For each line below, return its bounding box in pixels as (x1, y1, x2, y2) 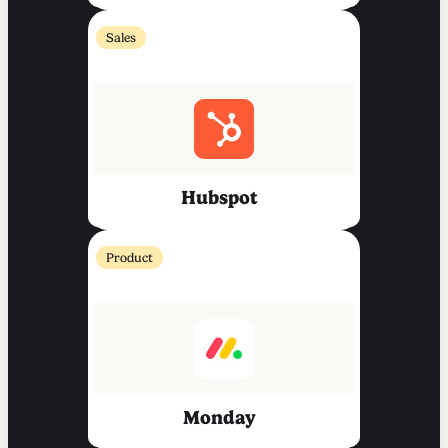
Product (106, 250, 153, 266)
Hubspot (180, 186, 258, 210)
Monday (182, 406, 256, 430)
